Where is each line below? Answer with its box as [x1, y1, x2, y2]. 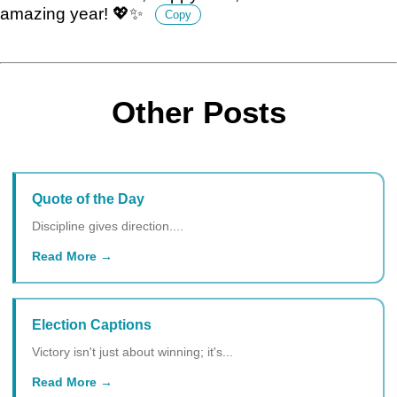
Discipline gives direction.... [32, 218, 183, 233]
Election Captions [32, 316, 152, 332]
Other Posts [111, 94, 286, 129]
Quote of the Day [32, 191, 144, 206]
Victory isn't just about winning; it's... [32, 344, 233, 359]
